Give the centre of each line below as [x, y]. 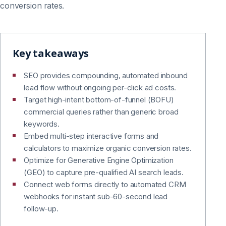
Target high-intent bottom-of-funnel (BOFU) [99, 100]
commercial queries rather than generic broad [101, 112]
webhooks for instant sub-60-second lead [96, 197]
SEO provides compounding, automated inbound [106, 76]
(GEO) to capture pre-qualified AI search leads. [104, 173]
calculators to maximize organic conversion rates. [108, 148]
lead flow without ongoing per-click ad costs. [100, 88]
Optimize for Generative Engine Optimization [99, 160]
